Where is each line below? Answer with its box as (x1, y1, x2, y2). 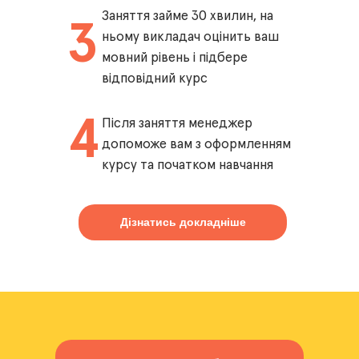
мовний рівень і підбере (102, 51, 248, 65)
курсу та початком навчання (102, 159, 273, 172)
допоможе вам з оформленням (102, 138, 291, 151)
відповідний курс (102, 72, 208, 86)
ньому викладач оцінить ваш (102, 30, 279, 44)
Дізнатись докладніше (119, 216, 246, 228)
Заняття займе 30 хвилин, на (102, 10, 273, 23)
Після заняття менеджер (102, 117, 252, 131)
